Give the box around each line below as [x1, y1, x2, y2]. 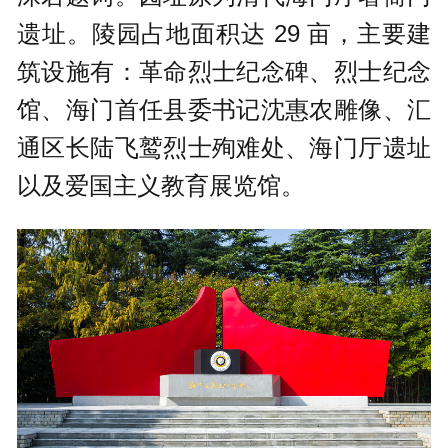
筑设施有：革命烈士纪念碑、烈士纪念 [17, 58, 431, 86]
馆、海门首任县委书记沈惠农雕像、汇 [17, 96, 431, 124]
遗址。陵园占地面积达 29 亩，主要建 [17, 20, 431, 48]
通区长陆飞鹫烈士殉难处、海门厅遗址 [17, 134, 431, 162]
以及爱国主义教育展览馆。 [17, 172, 306, 200]
